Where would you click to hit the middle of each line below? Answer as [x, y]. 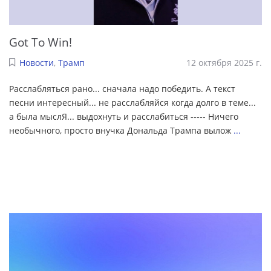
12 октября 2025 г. [224, 63]
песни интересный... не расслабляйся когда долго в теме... [132, 103]
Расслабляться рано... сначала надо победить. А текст [122, 89]
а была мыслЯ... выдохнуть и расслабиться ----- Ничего [124, 117]
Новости [36, 63]
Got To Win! [41, 42]
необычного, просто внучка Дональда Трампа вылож [121, 131]
